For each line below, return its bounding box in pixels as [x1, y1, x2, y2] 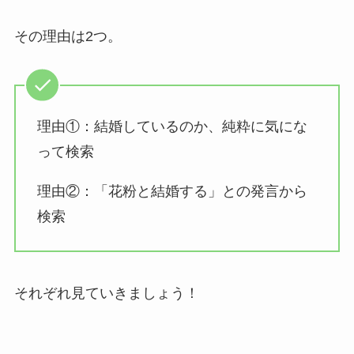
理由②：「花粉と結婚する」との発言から [36, 183, 307, 200]
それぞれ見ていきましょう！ [13, 284, 199, 301]
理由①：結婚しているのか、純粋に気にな [36, 119, 307, 135]
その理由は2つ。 [13, 28, 122, 44]
